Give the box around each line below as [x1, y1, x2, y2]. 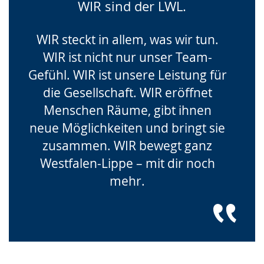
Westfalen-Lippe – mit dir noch [39, 155, 215, 171]
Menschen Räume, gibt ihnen [43, 102, 212, 118]
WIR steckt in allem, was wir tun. [36, 31, 219, 48]
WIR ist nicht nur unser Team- [42, 49, 212, 65]
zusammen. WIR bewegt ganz [42, 137, 212, 154]
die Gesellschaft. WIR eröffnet [42, 84, 212, 101]
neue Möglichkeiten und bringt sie [29, 120, 225, 136]
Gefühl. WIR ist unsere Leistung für [28, 67, 227, 83]
